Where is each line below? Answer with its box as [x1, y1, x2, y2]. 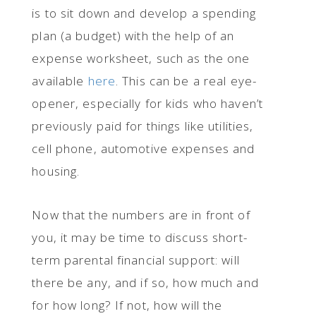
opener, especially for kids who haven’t [32, 95, 264, 111]
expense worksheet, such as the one [32, 50, 250, 66]
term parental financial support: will [32, 252, 240, 268]
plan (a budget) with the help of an [32, 28, 235, 44]
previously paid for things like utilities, [32, 118, 254, 134]
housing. [32, 163, 80, 179]
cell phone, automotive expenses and [32, 140, 255, 157]
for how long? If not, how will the [32, 297, 223, 313]
